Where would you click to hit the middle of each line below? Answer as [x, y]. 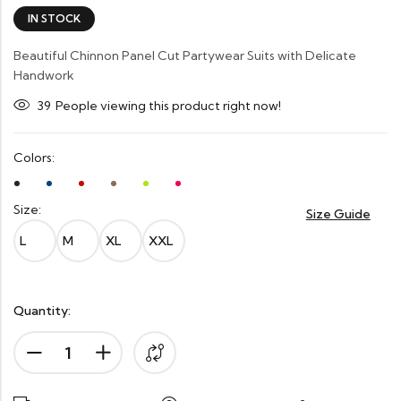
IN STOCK [54, 18]
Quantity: [42, 311]
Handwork [44, 75]
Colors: [34, 158]
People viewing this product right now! [168, 105]
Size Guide [338, 214]
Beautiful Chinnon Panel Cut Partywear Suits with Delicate [185, 55]
